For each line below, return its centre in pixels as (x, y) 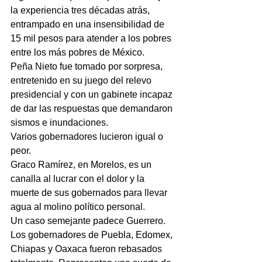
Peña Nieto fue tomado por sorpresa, (88, 66)
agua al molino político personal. (78, 207)
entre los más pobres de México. (77, 52)
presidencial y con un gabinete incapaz (93, 94)
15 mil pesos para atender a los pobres (92, 38)
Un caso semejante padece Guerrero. (88, 221)
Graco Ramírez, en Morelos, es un (82, 165)
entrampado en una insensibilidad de (89, 24)
